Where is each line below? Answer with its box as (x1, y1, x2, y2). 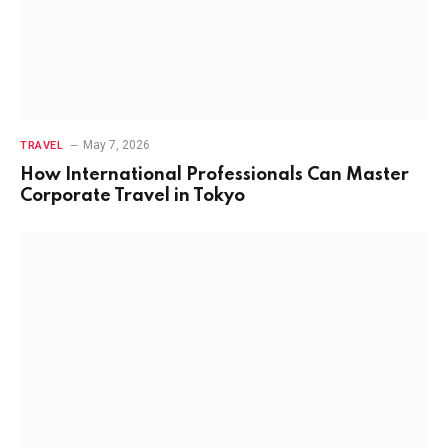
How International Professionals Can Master (20, 165, 409, 184)
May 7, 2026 (83, 137, 151, 152)
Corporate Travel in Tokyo (20, 186, 245, 205)
